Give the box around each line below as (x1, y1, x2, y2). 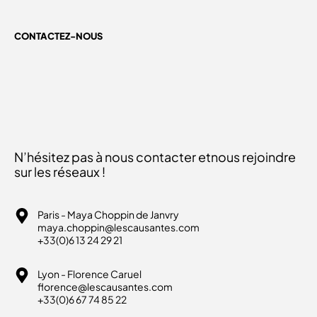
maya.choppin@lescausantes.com (37, 220, 200, 234)
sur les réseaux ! (14, 163, 105, 180)
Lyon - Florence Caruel (37, 267, 142, 280)
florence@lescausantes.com (37, 279, 173, 293)
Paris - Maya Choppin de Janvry (37, 207, 179, 221)
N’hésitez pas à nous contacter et (14, 148, 211, 165)
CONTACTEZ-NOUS (14, 30, 103, 42)
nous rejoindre (211, 148, 296, 165)
